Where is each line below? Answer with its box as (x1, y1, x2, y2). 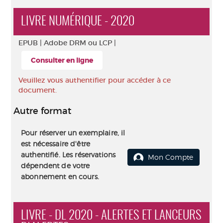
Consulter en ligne (31, 56, 93, 65)
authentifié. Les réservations (21, 150, 116, 159)
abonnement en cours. (21, 172, 99, 181)
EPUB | (18, 38, 44, 47)
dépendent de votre (21, 161, 90, 170)
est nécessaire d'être (21, 139, 90, 148)
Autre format (13, 106, 71, 116)
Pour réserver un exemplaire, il (21, 128, 125, 137)
